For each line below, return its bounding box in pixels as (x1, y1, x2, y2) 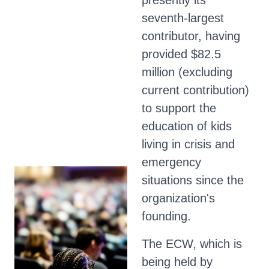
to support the (142, 101, 216, 115)
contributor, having (142, 29, 240, 43)
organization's (142, 192, 215, 205)
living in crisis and (142, 138, 235, 151)
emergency (142, 156, 201, 169)
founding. (142, 210, 191, 223)
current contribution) (142, 83, 249, 97)
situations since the (142, 174, 244, 187)
